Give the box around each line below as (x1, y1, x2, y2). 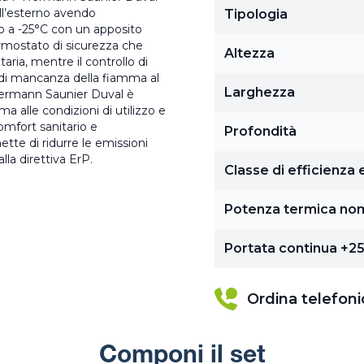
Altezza (224, 45, 275, 61)
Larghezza (224, 84, 295, 100)
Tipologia (224, 6, 288, 22)
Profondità (224, 123, 297, 139)
